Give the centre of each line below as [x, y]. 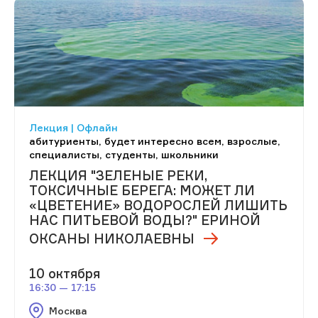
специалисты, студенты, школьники [124, 154]
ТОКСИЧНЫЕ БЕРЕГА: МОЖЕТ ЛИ [142, 190]
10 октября [65, 273]
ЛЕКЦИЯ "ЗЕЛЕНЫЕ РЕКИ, [118, 175]
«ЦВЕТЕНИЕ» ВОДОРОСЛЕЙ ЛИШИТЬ [158, 205]
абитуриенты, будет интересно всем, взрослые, [155, 141]
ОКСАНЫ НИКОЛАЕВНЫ [112, 238]
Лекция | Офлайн [73, 127]
